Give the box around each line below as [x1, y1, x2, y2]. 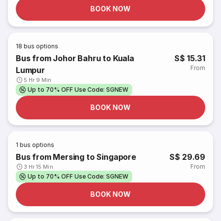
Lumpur [16, 65, 45, 75]
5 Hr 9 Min [24, 76, 52, 83]
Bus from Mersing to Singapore [16, 152, 136, 162]
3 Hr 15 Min [24, 163, 53, 170]
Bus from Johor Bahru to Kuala [16, 53, 134, 63]
